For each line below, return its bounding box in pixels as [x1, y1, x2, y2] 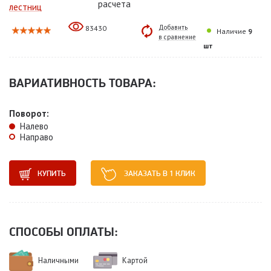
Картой [122, 255, 148, 266]
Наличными [38, 255, 79, 266]
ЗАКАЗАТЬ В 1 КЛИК [122, 168, 195, 178]
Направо [18, 131, 53, 143]
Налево [18, 120, 48, 132]
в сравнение [158, 33, 197, 42]
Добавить [158, 23, 188, 32]
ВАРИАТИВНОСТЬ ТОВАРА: [9, 76, 156, 91]
